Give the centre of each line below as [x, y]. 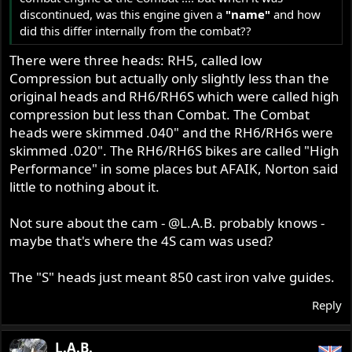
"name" [250, 14]
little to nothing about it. [85, 187]
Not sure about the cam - [89, 223]
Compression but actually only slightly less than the [170, 79]
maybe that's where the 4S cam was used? [141, 241]
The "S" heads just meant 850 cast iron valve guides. [172, 277]
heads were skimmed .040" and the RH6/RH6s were [172, 133]
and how [297, 14]
